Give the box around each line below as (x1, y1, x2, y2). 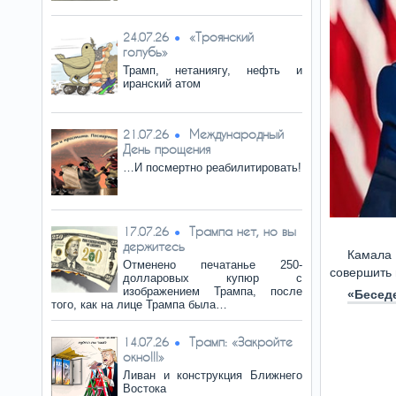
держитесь (123, 239, 185, 254)
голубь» (123, 44, 168, 59)
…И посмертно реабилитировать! (123, 161, 301, 174)
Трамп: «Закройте (189, 334, 293, 349)
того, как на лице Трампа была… (51, 298, 227, 311)
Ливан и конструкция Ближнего (123, 369, 302, 382)
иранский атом (123, 77, 201, 90)
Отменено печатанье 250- (123, 258, 302, 271)
